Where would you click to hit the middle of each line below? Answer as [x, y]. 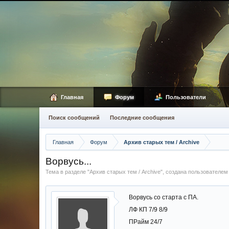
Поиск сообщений [74, 118]
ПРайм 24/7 [146, 222]
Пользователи [186, 97]
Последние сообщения [142, 118]
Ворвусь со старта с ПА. [164, 197]
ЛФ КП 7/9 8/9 [148, 210]
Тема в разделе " [67, 172]
